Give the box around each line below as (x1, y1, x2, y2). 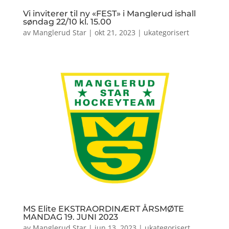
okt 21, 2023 (94, 27, 135, 37)
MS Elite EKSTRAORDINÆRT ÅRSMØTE (22, 204, 184, 214)
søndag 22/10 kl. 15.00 (22, 16, 111, 27)
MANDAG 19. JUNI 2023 (22, 212, 118, 222)
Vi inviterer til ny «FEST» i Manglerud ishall (22, 8, 196, 18)
